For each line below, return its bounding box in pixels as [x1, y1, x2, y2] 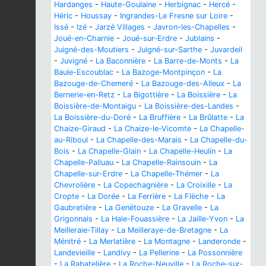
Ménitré [54, 236, 81, 246]
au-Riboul [54, 135, 88, 144]
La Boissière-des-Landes [144, 101, 233, 110]
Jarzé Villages [95, 22, 145, 31]
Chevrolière [54, 180, 95, 189]
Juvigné [60, 56, 87, 65]
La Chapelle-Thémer [131, 169, 202, 178]
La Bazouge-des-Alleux [141, 78, 224, 88]
